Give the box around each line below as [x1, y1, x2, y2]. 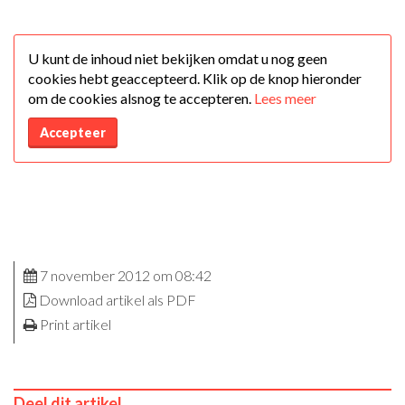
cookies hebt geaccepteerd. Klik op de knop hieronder [28, 69, 362, 87]
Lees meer [254, 89, 316, 107]
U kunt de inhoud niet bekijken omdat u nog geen [28, 49, 327, 67]
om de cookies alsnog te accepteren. [28, 89, 254, 107]
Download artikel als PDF [39, 291, 196, 309]
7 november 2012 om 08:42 [37, 267, 212, 285]
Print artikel [40, 316, 111, 334]
